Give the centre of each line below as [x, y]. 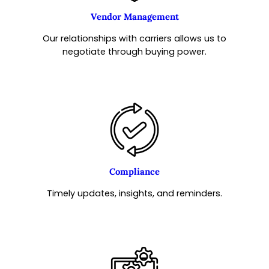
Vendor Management [134, 16]
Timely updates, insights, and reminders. [134, 193]
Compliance [134, 171]
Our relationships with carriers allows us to [134, 38]
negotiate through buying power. [134, 51]
